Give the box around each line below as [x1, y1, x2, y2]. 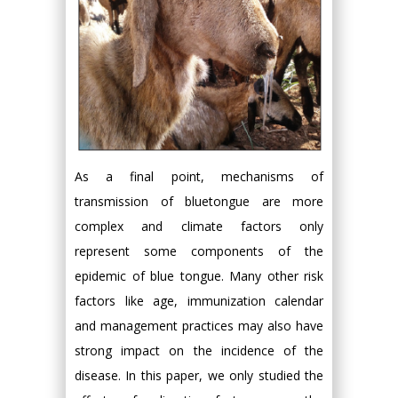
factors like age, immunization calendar [75, 291, 323, 309]
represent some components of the [75, 242, 323, 259]
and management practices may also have [75, 316, 323, 334]
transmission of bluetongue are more [75, 192, 323, 210]
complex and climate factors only [75, 217, 323, 235]
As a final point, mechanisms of [75, 167, 323, 185]
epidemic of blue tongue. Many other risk [75, 267, 323, 284]
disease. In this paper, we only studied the [75, 366, 323, 384]
